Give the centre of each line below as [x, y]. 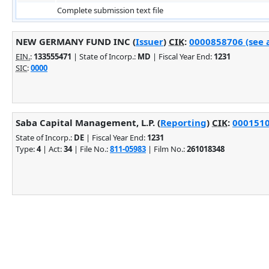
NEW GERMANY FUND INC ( [76, 41]
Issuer [150, 41]
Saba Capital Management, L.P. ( [88, 122]
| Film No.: [166, 149]
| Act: [52, 149]
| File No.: [91, 149]
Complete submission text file [110, 10]
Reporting [183, 122]
